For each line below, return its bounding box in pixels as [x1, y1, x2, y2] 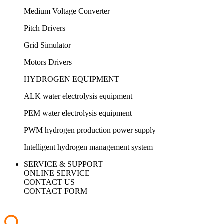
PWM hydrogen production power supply [24, 126, 156, 134]
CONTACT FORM [24, 187, 87, 195]
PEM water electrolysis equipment [24, 109, 132, 117]
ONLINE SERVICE [24, 169, 90, 177]
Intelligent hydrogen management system [24, 143, 153, 151]
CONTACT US [24, 178, 75, 186]
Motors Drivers [24, 58, 72, 66]
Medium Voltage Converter [24, 7, 110, 15]
